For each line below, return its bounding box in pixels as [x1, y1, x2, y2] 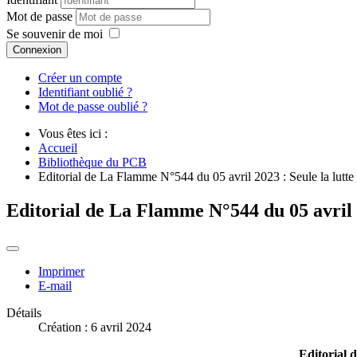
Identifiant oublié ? [38, 85, 132, 100]
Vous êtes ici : [38, 127, 114, 141]
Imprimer [38, 265, 84, 279]
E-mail [38, 279, 72, 293]
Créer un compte [38, 71, 122, 85]
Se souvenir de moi [6, 27, 103, 41]
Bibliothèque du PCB [38, 155, 147, 170]
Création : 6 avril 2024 [38, 320, 151, 335]
